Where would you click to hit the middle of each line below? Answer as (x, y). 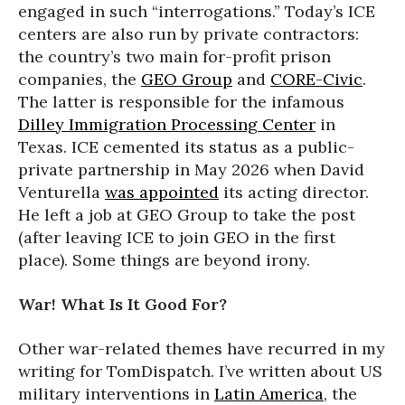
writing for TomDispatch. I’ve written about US (200, 371)
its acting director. (294, 192)
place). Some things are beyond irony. (164, 259)
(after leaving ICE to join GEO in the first (177, 237)
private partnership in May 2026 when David (191, 169)
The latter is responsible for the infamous (181, 101)
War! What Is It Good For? (122, 304)
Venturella (61, 192)
